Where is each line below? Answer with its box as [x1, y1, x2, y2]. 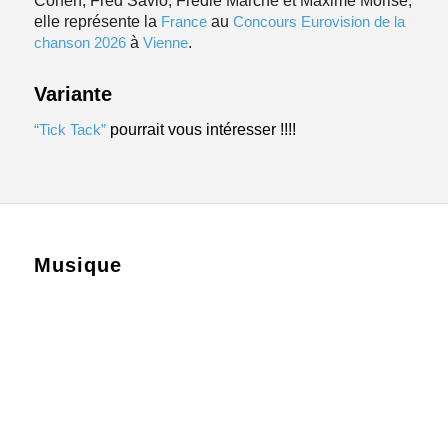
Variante [33, 83, 112, 106]
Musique [33, 254, 122, 277]
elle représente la [33, 13, 161, 31]
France [160, 13, 207, 31]
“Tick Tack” [33, 120, 106, 138]
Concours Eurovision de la [232, 13, 405, 31]
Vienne [142, 34, 188, 52]
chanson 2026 [33, 34, 126, 52]
